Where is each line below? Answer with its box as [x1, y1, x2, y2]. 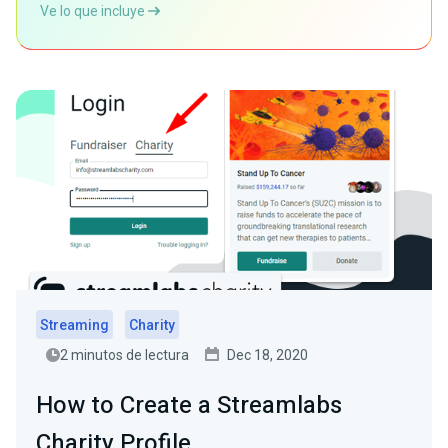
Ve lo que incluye [40, 3, 148, 19]
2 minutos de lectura [60, 347, 189, 363]
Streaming [40, 317, 109, 333]
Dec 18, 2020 [227, 347, 308, 363]
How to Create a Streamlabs [36, 388, 342, 423]
